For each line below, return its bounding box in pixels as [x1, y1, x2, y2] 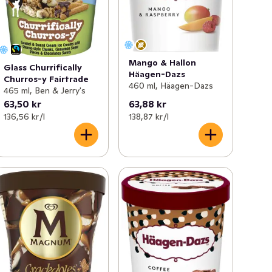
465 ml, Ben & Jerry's [4, 85, 86, 97]
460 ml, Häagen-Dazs [128, 80, 213, 91]
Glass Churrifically [4, 62, 83, 73]
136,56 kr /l [4, 111, 46, 123]
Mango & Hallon [128, 56, 196, 68]
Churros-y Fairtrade [4, 73, 89, 85]
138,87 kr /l [128, 111, 169, 123]
